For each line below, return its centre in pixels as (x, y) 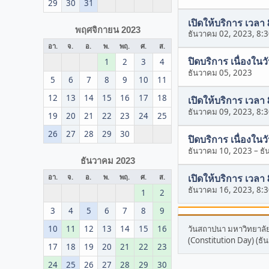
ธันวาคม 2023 (107, 161)
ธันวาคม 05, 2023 (220, 73)
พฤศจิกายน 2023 (107, 30)
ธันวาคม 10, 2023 (220, 151)
